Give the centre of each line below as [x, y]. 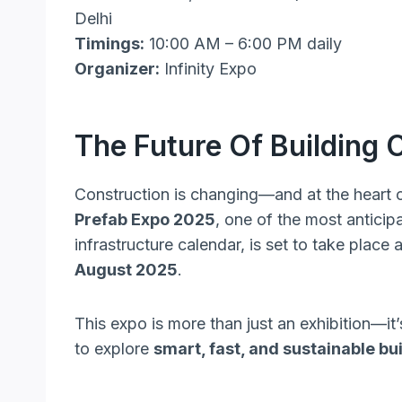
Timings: [109, 43]
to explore [114, 348]
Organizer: [117, 68]
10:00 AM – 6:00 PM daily [243, 43]
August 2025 [126, 269]
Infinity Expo [208, 68]
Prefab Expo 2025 [145, 219]
